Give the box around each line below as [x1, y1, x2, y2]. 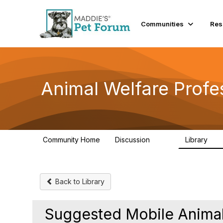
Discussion [115, 135, 152, 144]
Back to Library [53, 177, 105, 186]
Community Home [43, 135, 100, 144]
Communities [141, 19, 184, 28]
